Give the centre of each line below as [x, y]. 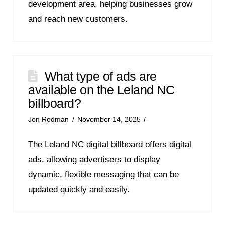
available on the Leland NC [101, 90]
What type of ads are [100, 76]
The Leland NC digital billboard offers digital [110, 144]
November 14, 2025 [109, 119]
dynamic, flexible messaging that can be [104, 174]
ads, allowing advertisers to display [94, 159]
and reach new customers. [78, 19]
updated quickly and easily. [79, 189]
